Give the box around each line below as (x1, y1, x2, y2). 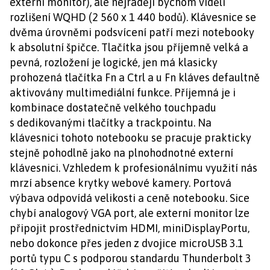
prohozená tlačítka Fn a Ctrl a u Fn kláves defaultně (10, 71, 260, 84)
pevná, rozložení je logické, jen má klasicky (10, 56, 218, 69)
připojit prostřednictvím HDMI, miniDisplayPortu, (10, 222, 250, 234)
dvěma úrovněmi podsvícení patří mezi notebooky (10, 26, 254, 39)
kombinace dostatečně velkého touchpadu (10, 101, 216, 114)
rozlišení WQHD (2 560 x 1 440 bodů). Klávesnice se (10, 11, 256, 24)
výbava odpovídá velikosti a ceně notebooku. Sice (10, 192, 250, 204)
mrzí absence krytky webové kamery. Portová (10, 177, 231, 189)
